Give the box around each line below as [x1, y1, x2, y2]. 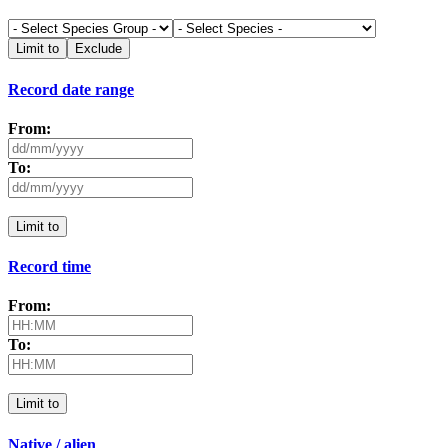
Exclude [75, 41, 122, 57]
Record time [8, 258, 91, 276]
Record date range [8, 80, 134, 98]
